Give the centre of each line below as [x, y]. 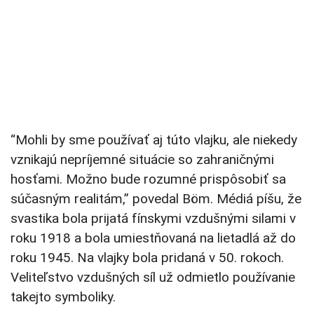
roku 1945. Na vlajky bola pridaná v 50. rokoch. [147, 258]
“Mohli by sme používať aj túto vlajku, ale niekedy [154, 140]
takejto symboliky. [63, 297]
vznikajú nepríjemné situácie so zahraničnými [142, 160]
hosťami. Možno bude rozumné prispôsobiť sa [148, 179]
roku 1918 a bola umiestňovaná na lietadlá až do [153, 238]
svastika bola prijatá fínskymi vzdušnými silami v [153, 219]
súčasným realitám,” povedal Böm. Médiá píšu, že [156, 199]
